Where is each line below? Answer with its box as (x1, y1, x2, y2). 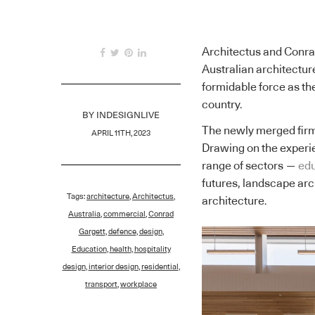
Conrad (148, 210, 174, 218)
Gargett (78, 227, 105, 236)
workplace (120, 280, 157, 288)
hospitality (134, 245, 171, 253)
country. (202, 98, 243, 110)
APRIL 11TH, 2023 (91, 129, 150, 137)
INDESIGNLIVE (96, 110, 160, 120)
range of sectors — (202, 160, 298, 172)
